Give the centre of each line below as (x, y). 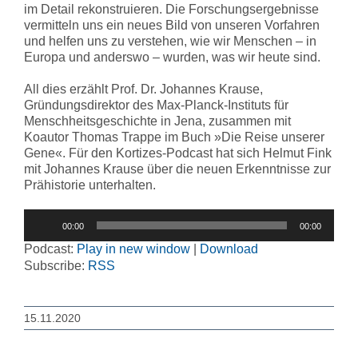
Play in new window (133, 249)
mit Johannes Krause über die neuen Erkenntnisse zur (177, 169)
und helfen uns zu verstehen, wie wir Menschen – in (170, 41)
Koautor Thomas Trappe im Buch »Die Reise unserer (174, 137)
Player (42, 232)
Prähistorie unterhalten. (90, 185)
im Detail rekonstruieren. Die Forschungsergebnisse (171, 9)
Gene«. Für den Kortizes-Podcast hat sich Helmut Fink (178, 153)
